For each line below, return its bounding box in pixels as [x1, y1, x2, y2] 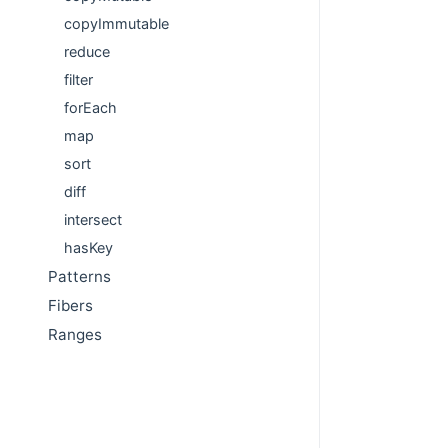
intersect [64, 211, 122, 229]
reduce [64, 43, 110, 61]
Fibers [48, 296, 93, 316]
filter [64, 71, 93, 89]
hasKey [64, 239, 113, 257]
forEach [64, 99, 117, 117]
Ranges [48, 325, 102, 345]
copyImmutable [64, 15, 169, 33]
